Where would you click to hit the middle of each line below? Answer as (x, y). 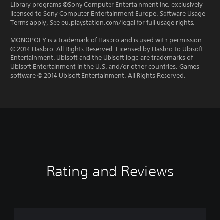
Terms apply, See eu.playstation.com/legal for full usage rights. (103, 22)
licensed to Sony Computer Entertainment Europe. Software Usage (108, 14)
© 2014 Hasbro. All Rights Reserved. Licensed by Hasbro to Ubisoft (107, 49)
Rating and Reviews (110, 171)
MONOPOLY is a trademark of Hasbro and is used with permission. (107, 40)
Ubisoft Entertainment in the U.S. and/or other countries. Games (105, 67)
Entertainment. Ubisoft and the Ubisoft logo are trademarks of (101, 58)
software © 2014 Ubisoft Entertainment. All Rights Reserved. (98, 75)
